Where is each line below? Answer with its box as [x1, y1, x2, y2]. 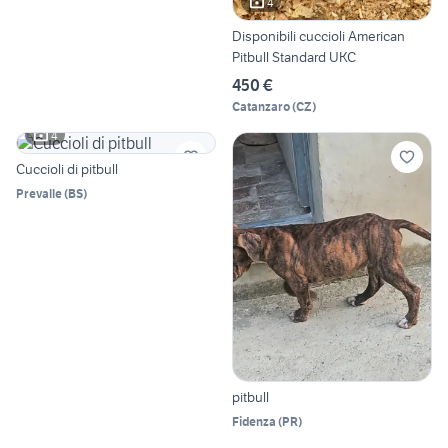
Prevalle [16, 186, 62, 202]
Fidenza [232, 413, 276, 429]
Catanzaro [232, 99, 290, 115]
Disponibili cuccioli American [232, 27, 405, 46]
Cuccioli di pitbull [16, 160, 118, 179]
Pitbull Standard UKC [232, 48, 356, 67]
